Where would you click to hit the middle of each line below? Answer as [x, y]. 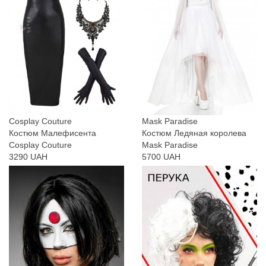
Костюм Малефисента [53, 133]
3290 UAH [28, 157]
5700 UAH [161, 157]
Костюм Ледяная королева [194, 133]
